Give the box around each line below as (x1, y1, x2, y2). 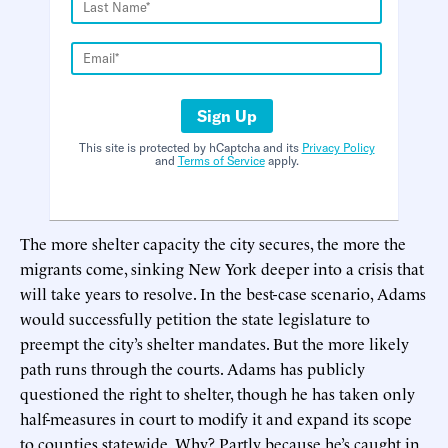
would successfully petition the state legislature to (20, 306, 370, 329)
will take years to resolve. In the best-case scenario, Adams (20, 281, 426, 304)
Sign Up (196, 105, 257, 126)
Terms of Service (177, 152, 265, 168)
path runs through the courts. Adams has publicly (20, 356, 365, 379)
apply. (264, 152, 299, 168)
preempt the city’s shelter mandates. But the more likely (20, 331, 409, 354)
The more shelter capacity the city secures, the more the (20, 231, 406, 254)
